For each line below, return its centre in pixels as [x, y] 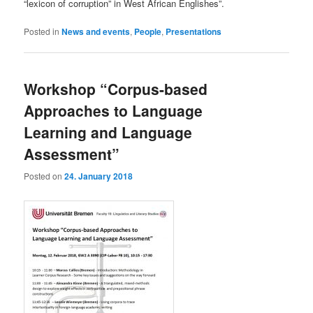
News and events [96, 32]
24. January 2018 [99, 176]
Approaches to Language [114, 111]
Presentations [194, 32]
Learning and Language [108, 132]
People [148, 32]
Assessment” [72, 154]
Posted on [44, 175]
